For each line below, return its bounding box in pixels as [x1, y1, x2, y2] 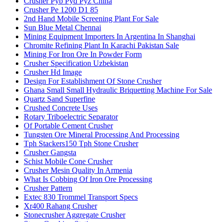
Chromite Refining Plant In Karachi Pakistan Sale [24, 41, 179, 50]
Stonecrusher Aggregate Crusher [24, 211, 125, 220]
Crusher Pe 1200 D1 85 [24, 5, 98, 14]
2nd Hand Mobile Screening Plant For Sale [24, 14, 159, 23]
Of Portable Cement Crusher [24, 121, 113, 130]
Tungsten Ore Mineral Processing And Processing [24, 130, 179, 139]
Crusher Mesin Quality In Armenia [24, 166, 132, 175]
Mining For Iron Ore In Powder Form [24, 50, 142, 59]
